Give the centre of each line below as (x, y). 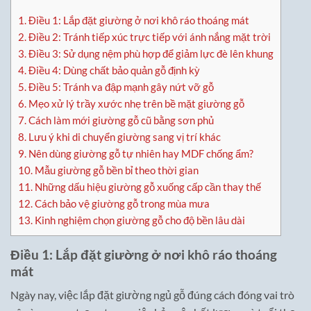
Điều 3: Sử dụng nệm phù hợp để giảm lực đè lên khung (150, 53)
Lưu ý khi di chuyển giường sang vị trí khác (124, 136)
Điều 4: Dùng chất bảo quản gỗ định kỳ (113, 70)
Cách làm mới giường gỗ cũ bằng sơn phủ (120, 120)
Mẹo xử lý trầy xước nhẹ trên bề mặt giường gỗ (135, 103)
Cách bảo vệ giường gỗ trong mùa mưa (121, 203)
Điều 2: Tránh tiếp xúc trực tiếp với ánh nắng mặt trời (149, 36)
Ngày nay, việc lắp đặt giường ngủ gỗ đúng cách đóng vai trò (152, 295)
